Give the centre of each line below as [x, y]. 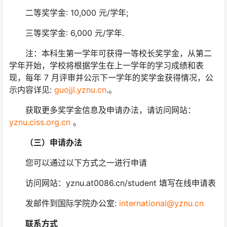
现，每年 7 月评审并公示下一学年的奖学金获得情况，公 [111, 78]
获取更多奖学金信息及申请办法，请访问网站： [102, 110]
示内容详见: [32, 90]
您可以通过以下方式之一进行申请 [78, 163]
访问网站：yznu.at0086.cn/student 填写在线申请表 [112, 183]
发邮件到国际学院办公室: [64, 203]
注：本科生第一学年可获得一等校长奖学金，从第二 [110, 53]
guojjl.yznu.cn [80, 90]
